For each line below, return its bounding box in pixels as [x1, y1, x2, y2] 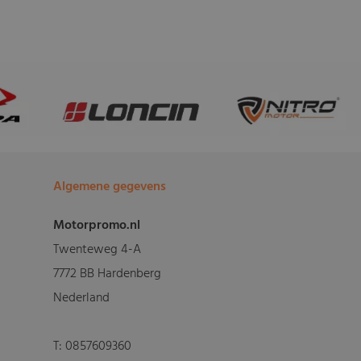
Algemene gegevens [53, 176, 167, 197]
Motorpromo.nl [53, 214, 141, 236]
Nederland [53, 287, 110, 309]
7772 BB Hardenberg [53, 263, 162, 284]
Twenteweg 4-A [53, 239, 142, 260]
